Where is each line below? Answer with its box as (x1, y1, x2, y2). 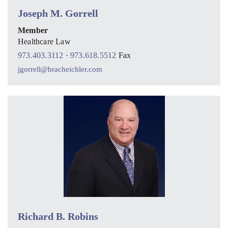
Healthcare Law (18, 37, 71, 46)
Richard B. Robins (18, 211, 98, 222)
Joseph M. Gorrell (18, 8, 98, 19)
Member (18, 26, 48, 35)
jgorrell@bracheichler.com (18, 65, 102, 74)
